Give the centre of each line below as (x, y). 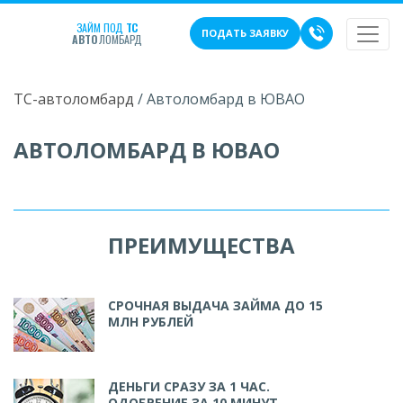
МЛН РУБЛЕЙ (151, 322)
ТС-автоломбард (74, 99)
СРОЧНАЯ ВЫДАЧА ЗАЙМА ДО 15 (215, 305)
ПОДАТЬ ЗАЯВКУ (245, 33)
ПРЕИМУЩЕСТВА (201, 245)
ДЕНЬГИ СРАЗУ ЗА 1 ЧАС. (189, 386)
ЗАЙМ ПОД (101, 27)
